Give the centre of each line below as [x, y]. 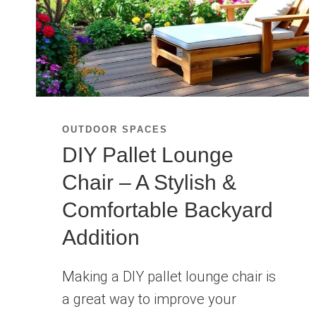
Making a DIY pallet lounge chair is [169, 277]
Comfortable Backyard [167, 210]
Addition [101, 238]
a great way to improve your [149, 299]
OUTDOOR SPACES [115, 129]
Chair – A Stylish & [149, 183]
